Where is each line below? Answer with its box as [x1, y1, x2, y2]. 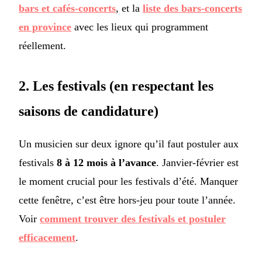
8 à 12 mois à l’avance [57, 157, 156, 169]
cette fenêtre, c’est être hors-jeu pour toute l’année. [19, 194, 236, 206]
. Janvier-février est [156, 157, 239, 169]
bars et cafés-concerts [19, 2, 116, 15]
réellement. [19, 40, 66, 52]
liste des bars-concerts [143, 2, 242, 15]
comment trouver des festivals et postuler [40, 213, 226, 225]
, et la [116, 2, 143, 15]
